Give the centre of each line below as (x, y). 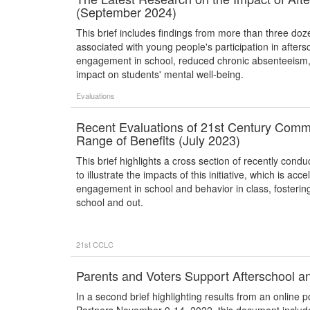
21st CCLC (95, 244)
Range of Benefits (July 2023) (158, 140)
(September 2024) (126, 12)
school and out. (110, 202)
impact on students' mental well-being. (160, 74)
